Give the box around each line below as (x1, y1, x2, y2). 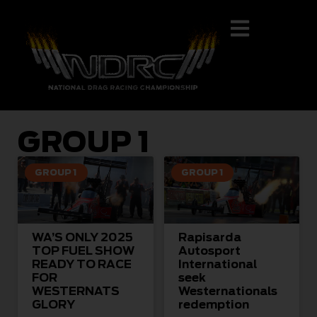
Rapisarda (178, 231, 241, 245)
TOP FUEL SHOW (32, 244, 134, 258)
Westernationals (178, 284, 277, 299)
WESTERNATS (32, 284, 120, 299)
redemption (178, 298, 249, 312)
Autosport (178, 244, 241, 258)
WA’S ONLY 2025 (32, 231, 133, 245)
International (178, 258, 257, 272)
